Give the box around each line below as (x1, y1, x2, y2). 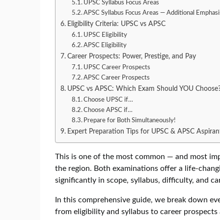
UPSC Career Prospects (83, 64, 151, 71)
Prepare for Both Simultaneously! (83, 117, 176, 124)
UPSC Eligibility (83, 31, 128, 38)
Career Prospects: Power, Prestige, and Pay (67, 52, 196, 60)
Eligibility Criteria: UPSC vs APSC (67, 20, 165, 27)
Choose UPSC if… (83, 96, 134, 103)
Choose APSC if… (83, 107, 133, 113)
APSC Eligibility (83, 42, 127, 49)
